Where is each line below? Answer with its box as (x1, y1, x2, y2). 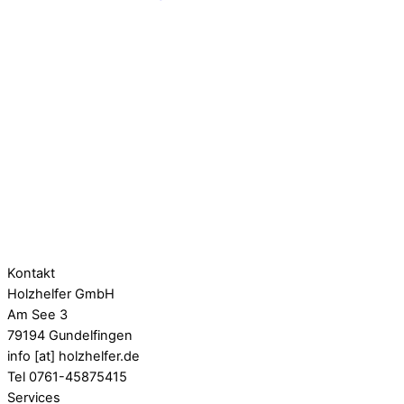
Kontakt (7, 265, 55, 282)
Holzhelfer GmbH (7, 286, 115, 303)
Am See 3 (7, 307, 68, 324)
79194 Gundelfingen (7, 327, 133, 344)
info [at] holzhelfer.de (7, 348, 140, 365)
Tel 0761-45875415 (7, 369, 127, 386)
